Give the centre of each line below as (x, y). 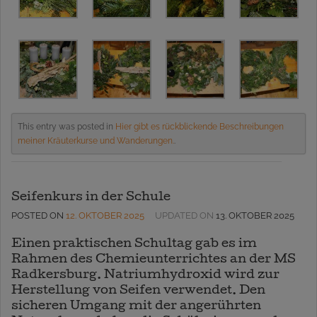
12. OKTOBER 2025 (105, 215)
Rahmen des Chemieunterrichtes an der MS (154, 260)
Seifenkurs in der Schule (91, 197)
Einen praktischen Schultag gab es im (134, 244)
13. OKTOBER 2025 (255, 215)
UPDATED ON (185, 215)
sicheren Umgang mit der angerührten (136, 306)
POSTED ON (39, 215)
